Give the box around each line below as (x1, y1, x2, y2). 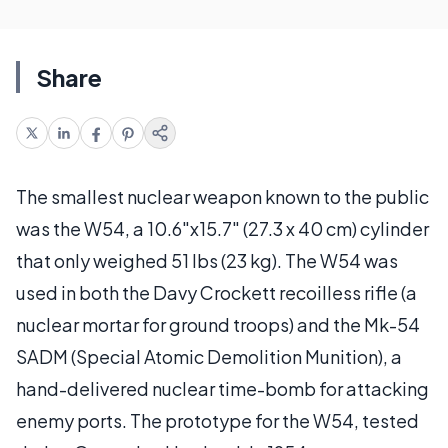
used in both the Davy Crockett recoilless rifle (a (16, 281, 417, 304)
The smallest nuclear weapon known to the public (16, 185, 429, 208)
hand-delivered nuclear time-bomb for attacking (16, 377, 429, 400)
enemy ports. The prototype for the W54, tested (16, 409, 419, 432)
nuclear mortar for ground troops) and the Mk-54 (16, 313, 420, 336)
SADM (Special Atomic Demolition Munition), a (16, 345, 402, 368)
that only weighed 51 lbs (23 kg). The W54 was (16, 249, 398, 272)
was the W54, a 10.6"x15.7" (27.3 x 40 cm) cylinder (16, 217, 429, 240)
